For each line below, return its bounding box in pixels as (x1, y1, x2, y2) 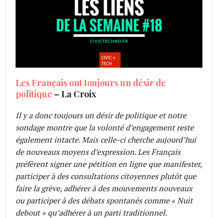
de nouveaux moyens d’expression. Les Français (16, 146, 181, 157)
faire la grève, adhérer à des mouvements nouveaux (16, 182, 193, 194)
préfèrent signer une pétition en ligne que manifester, (16, 158, 202, 169)
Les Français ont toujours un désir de (16, 76, 166, 89)
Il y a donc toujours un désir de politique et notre (16, 109, 187, 121)
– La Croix (52, 88, 97, 100)
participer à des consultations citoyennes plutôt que (16, 170, 197, 182)
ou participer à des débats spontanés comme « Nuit (16, 195, 193, 206)
